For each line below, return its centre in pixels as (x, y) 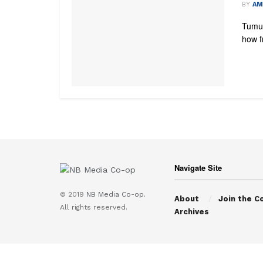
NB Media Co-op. (116, 195)
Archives (192, 211)
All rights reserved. (94, 208)
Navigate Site (198, 167)
